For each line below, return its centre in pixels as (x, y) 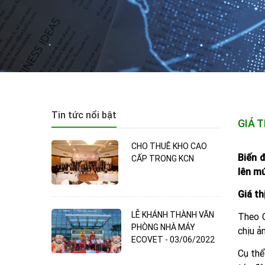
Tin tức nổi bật (84, 114)
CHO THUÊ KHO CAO (169, 146)
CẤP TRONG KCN (163, 158)
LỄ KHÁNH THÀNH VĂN (173, 214)
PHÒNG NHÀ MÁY (163, 227)
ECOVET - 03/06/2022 (173, 239)
